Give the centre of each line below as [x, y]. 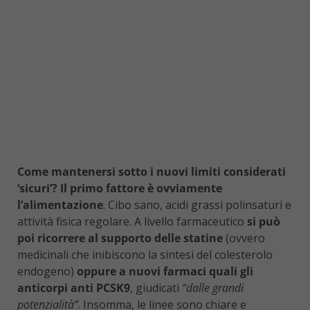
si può [264, 221]
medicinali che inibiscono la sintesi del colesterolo [145, 254]
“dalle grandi [213, 288]
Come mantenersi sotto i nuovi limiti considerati [152, 171]
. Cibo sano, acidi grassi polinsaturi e [197, 204]
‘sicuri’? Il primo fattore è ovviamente [120, 188]
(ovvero [244, 238]
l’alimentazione [60, 204]
